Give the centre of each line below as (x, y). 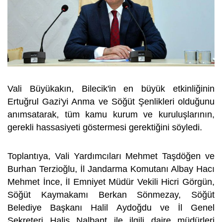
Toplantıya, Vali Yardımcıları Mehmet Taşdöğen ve (111, 156)
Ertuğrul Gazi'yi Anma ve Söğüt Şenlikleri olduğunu (111, 101)
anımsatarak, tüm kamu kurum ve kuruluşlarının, (111, 114)
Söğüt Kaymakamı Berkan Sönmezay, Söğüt (111, 194)
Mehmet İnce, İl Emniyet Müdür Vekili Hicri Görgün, (111, 182)
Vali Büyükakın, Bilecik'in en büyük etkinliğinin (111, 88)
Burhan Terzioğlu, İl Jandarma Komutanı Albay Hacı (111, 169)
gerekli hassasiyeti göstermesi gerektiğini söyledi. (107, 127)
